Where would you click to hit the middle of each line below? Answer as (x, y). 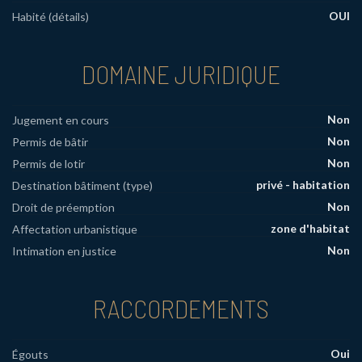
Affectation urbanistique (75, 229)
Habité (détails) (51, 17)
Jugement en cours (61, 120)
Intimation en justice (64, 250)
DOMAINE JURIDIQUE (181, 74)
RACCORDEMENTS (181, 307)
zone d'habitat (310, 228)
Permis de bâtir (50, 141)
